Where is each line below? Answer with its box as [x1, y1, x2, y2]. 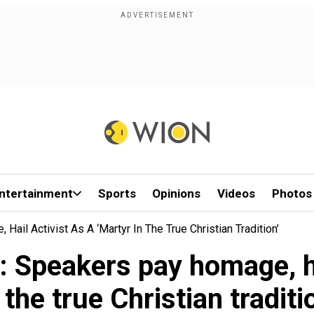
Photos [271, 186, 312, 200]
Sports [97, 186, 136, 200]
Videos [217, 186, 256, 200]
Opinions [152, 186, 201, 200]
